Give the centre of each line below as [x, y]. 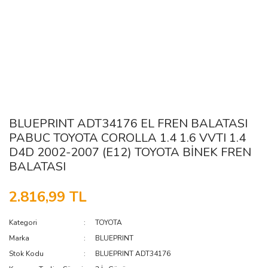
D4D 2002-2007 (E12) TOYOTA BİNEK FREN [130, 152]
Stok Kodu [26, 254]
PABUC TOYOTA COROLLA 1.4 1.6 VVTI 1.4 [127, 138]
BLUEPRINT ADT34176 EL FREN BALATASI [128, 124]
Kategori [23, 223]
